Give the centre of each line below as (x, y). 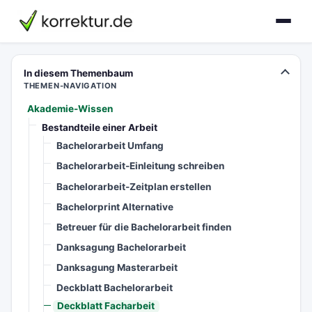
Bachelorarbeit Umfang (110, 146)
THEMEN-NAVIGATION (70, 86)
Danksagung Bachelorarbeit (122, 247)
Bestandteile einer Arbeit (100, 127)
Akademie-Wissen (70, 109)
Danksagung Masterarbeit (117, 267)
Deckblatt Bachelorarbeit (115, 287)
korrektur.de (49, 18)
